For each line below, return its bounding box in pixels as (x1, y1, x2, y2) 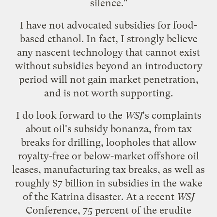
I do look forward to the (15, 109, 125, 121)
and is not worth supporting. (44, 87, 173, 99)
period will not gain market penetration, (18, 73, 199, 85)
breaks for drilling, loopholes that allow (20, 136, 197, 148)
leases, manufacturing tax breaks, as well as (12, 163, 205, 175)
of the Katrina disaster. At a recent (23, 190, 177, 202)
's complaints (142, 109, 201, 121)
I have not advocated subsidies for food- (20, 19, 197, 31)
